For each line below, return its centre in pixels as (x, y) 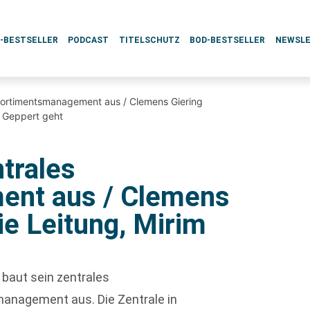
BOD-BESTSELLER (228, 40)
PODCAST (89, 40)
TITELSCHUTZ (149, 40)
